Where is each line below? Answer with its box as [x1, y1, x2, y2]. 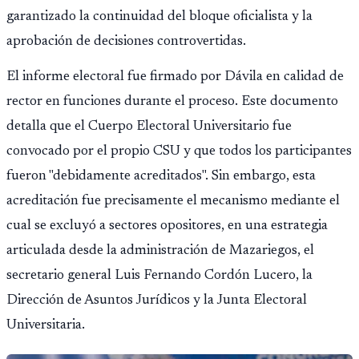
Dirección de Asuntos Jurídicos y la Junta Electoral [6, 293, 307, 309]
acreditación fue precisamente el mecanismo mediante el [6, 194, 340, 209]
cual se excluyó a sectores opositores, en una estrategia [6, 219, 328, 234]
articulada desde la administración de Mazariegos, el [6, 244, 314, 259]
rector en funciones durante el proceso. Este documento [6, 95, 338, 110]
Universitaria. [6, 318, 85, 333]
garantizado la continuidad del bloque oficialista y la [6, 10, 313, 25]
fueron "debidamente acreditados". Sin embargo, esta [6, 169, 316, 184]
